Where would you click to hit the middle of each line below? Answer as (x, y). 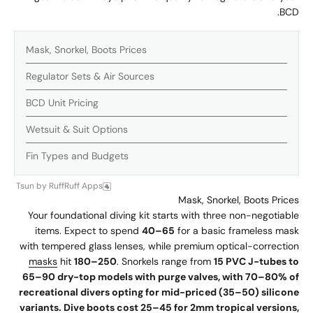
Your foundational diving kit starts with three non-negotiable (163, 216)
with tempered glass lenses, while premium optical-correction (159, 246)
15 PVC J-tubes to (256, 262)
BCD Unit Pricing (62, 103)
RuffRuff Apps (76, 186)
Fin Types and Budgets (77, 156)
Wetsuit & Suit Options (77, 130)
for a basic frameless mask (237, 231)
